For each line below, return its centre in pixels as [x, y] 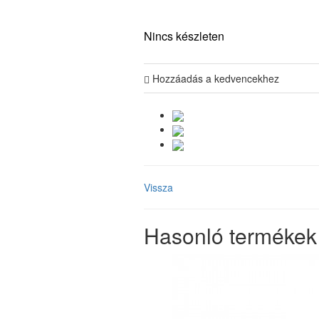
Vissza [158, 187]
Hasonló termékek [230, 235]
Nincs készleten [184, 36]
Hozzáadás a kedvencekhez [214, 78]
